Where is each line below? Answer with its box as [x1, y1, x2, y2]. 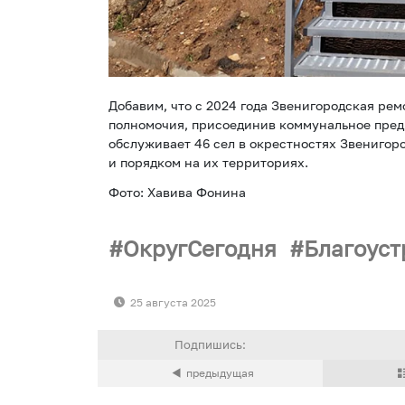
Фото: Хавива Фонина [108, 184, 246, 201]
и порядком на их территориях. [108, 155, 308, 171]
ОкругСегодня [123, 234, 277, 261]
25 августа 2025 [130, 296, 216, 310]
